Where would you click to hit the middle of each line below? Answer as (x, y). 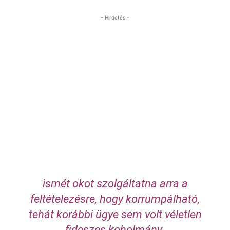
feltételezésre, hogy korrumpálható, (115, 199)
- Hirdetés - (115, 17)
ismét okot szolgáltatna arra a (115, 184)
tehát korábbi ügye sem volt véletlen (115, 214)
